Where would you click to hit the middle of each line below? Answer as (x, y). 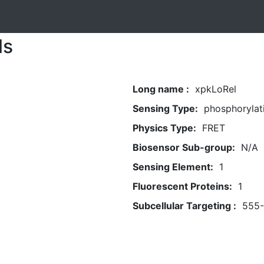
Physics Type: (164, 128)
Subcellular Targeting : (184, 206)
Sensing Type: (165, 108)
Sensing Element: (173, 167)
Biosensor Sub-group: (184, 147)
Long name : (161, 89)
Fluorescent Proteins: (182, 186)
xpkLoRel (215, 89)
